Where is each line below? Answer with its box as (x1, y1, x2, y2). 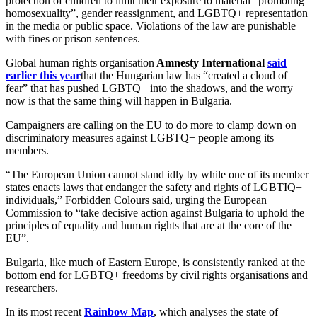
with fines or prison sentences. (6, 33, 140, 45)
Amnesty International (154, 57, 267, 69)
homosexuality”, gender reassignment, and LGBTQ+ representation (6, 7, 308, 20)
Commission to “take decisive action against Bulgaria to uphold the (6, 207, 304, 219)
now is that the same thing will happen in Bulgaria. (6, 95, 232, 108)
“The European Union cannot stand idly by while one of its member (6, 168, 309, 181)
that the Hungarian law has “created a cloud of (81, 69, 287, 82)
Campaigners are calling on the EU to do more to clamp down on (6, 119, 296, 132)
